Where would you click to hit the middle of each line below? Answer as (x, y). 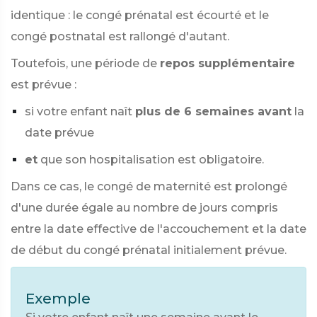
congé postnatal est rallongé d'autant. (120, 36)
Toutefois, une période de (84, 63)
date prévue (59, 133)
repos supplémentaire (227, 63)
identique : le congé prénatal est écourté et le (140, 15)
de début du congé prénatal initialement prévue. (149, 250)
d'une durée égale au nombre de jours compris (144, 208)
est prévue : (44, 85)
